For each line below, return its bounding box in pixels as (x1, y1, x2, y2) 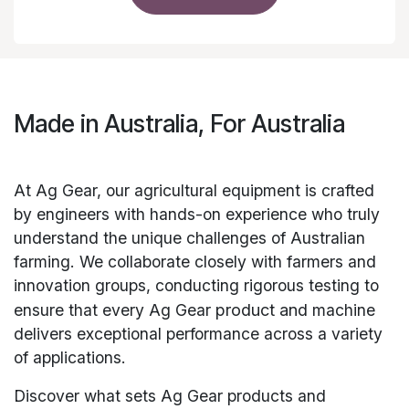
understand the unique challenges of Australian (14, 228, 365, 248)
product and (215, 300, 312, 320)
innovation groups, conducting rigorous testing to (14, 276, 379, 296)
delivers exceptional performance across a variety (14, 324, 383, 344)
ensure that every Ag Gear (14, 300, 215, 320)
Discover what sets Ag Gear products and (14, 386, 326, 406)
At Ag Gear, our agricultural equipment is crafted (14, 181, 374, 201)
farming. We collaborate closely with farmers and (14, 252, 376, 272)
